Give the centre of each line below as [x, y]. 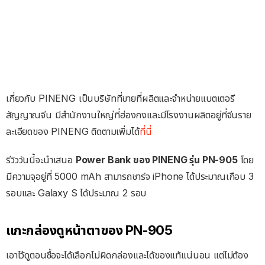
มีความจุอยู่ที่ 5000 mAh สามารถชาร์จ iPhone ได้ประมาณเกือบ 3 [130, 177]
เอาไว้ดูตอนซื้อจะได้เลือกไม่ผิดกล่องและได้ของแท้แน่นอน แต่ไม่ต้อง [127, 255]
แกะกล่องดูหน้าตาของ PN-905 [89, 230]
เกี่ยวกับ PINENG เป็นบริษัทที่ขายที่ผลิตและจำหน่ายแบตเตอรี [120, 98]
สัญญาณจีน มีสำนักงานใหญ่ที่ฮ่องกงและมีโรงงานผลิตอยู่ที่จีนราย [129, 115]
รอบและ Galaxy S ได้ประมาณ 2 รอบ [76, 193]
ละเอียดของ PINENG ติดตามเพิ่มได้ [73, 132]
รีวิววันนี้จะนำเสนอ [41, 160]
